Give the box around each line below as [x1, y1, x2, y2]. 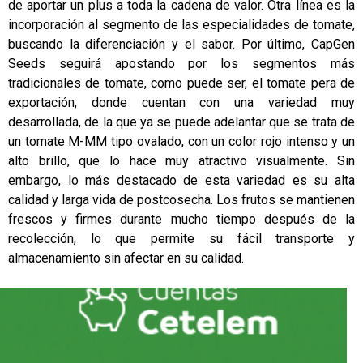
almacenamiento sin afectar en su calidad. [8, 250, 244, 266]
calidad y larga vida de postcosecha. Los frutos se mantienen [8, 191, 355, 207]
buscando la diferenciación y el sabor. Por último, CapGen [8, 36, 355, 52]
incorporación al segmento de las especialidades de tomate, [8, 16, 355, 32]
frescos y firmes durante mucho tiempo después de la [8, 211, 355, 227]
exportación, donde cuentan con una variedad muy [8, 94, 355, 110]
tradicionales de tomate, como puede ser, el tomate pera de [8, 75, 355, 91]
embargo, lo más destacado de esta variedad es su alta [8, 172, 355, 188]
